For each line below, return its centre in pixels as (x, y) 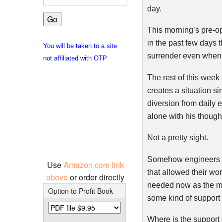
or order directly (97, 177)
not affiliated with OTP (75, 58)
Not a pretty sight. (177, 138)
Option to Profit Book (80, 191)
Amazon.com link (93, 165)
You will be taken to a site (80, 46)
